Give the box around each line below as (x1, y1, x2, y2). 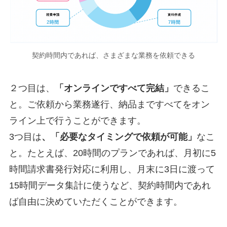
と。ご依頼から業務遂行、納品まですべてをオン (9, 99, 210, 109)
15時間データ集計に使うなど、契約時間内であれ (9, 180, 211, 191)
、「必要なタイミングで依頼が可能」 (41, 131, 197, 142)
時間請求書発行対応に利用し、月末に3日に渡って (9, 164, 215, 174)
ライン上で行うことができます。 (9, 115, 146, 126)
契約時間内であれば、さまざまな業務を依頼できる (32, 51, 195, 60)
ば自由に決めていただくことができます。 (9, 196, 182, 207)
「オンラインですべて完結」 (54, 83, 173, 93)
